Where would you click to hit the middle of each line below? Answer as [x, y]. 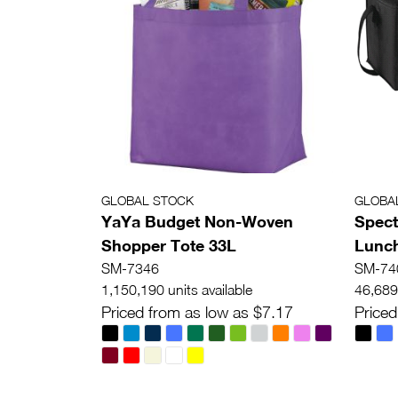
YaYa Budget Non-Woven [197, 222]
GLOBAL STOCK [147, 201]
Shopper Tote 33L [169, 246]
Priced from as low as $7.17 [197, 313]
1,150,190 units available [177, 290]
